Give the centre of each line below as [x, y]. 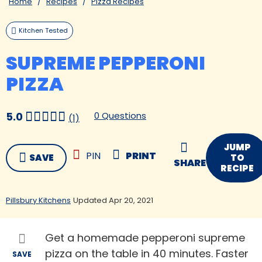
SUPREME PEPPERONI [106, 63]
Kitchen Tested [43, 31]
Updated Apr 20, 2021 [113, 201]
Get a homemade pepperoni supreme [145, 238]
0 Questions [120, 116]
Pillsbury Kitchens [38, 201]
